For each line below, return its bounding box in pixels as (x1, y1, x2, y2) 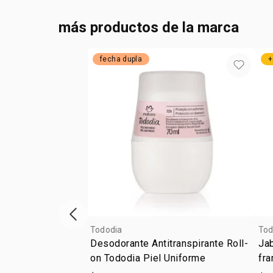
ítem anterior (72, 214, 126, 227)
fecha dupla (100, 55, 143, 63)
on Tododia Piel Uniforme (90, 252, 206, 264)
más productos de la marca (58, 19, 239, 36)
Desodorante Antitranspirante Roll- (90, 238, 249, 249)
